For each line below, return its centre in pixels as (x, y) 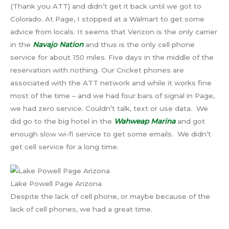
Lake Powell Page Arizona (56, 184)
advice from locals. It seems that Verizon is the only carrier (114, 32)
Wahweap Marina (145, 121)
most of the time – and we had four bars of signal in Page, (112, 96)
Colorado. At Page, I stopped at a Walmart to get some (107, 19)
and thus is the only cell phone (139, 45)
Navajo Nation (58, 45)
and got (190, 121)
